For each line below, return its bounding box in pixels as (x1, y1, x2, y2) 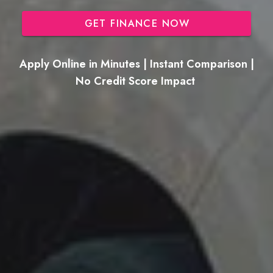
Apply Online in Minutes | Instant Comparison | (19, 55, 254, 72)
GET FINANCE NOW (84, 16, 190, 30)
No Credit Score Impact (75, 73, 198, 89)
